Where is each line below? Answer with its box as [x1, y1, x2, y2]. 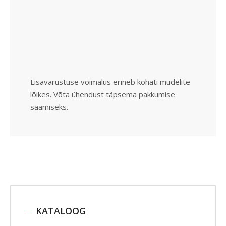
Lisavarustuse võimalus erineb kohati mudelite [30, 76, 190, 87]
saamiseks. [30, 101, 68, 112]
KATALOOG [36, 204, 86, 217]
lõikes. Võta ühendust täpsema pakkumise [30, 89, 175, 99]
